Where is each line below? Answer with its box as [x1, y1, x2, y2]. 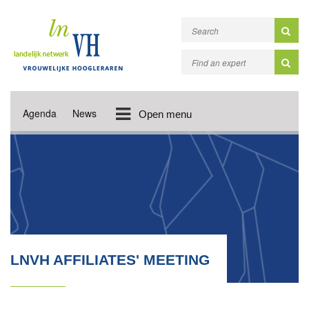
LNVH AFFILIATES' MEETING [10, 252, 210, 268]
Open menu [138, 108, 192, 120]
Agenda [23, 106, 57, 120]
